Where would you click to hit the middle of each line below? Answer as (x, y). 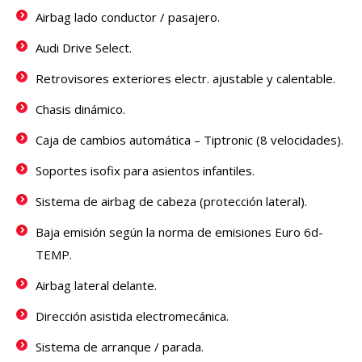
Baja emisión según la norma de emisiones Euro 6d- (179, 232)
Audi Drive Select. (84, 48)
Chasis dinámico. (80, 109)
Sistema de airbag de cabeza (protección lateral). (171, 202)
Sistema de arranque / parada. (120, 347)
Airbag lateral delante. (96, 286)
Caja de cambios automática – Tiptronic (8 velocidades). (189, 140)
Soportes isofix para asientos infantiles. (145, 171)
